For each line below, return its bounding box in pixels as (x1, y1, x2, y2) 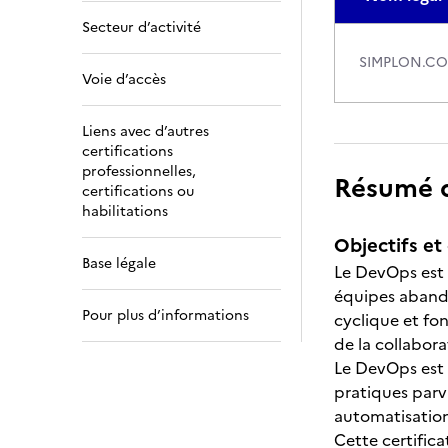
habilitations (82, 201, 168, 222)
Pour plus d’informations (82, 305, 249, 326)
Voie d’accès (82, 69, 166, 90)
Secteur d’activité (82, 17, 201, 38)
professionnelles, (82, 161, 196, 182)
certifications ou (82, 181, 194, 202)
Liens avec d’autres (82, 121, 209, 142)
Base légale (82, 253, 156, 274)
